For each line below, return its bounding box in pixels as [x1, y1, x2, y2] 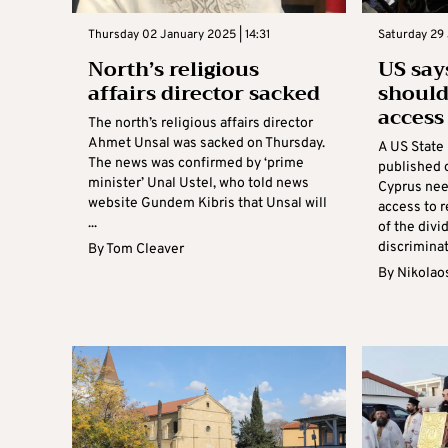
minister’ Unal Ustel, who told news [88, 174, 309, 192]
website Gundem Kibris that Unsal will [88, 194, 327, 212]
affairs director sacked [88, 75, 320, 111]
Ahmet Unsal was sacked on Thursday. [88, 134, 325, 152]
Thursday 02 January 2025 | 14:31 [88, 26, 270, 43]
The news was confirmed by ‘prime [88, 154, 304, 172]
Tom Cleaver [106, 240, 184, 258]
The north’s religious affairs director [88, 114, 313, 132]
